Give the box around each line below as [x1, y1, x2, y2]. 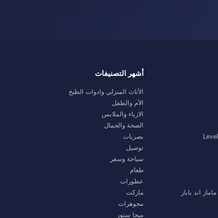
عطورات [120, 178, 144, 185]
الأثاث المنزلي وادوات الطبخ [69, 88, 144, 95]
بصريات [123, 133, 144, 140]
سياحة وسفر [110, 155, 144, 163]
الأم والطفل [112, 99, 144, 107]
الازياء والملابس [102, 110, 144, 118]
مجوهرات [118, 200, 144, 207]
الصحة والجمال [104, 122, 144, 129]
